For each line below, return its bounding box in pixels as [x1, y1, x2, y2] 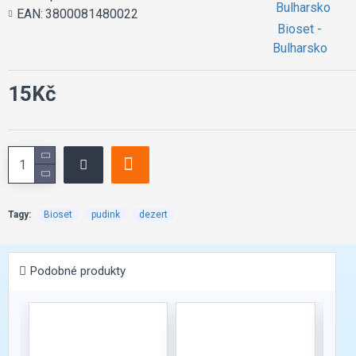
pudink [91, 208, 120, 220]
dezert [139, 208, 168, 220]
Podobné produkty [30, 263, 126, 278]
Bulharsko [272, 40, 327, 56]
